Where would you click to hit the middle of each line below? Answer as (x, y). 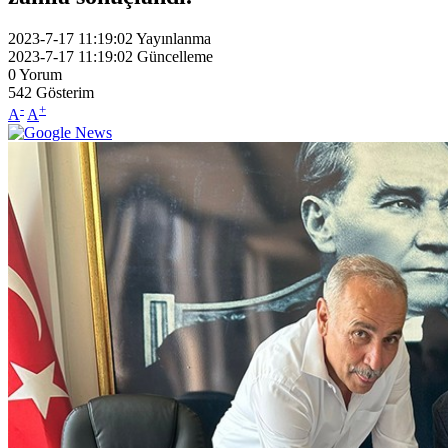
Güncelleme (175, 56)
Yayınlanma (173, 38)
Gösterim (65, 92)
